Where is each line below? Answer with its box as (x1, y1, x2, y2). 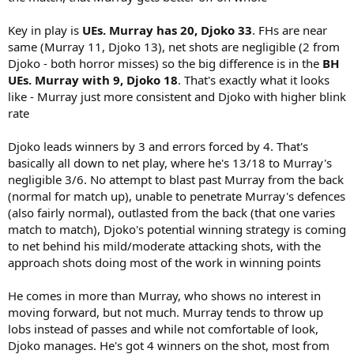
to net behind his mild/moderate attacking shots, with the (8, 237, 321, 254)
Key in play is (8, 21, 79, 38)
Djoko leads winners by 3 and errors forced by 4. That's (8, 137, 308, 154)
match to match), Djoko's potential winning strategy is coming (8, 220, 346, 237)
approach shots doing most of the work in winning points (8, 254, 321, 270)
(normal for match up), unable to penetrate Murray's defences (8, 187, 345, 204)
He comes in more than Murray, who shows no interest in (8, 287, 321, 303)
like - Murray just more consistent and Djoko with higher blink (8, 88, 346, 104)
